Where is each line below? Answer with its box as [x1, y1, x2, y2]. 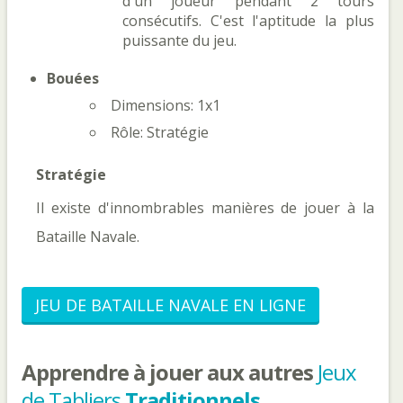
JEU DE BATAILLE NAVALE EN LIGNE [35, 294, 306, 316]
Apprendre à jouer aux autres [22, 357, 318, 387]
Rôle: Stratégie [111, 122, 209, 142]
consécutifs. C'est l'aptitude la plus [122, 11, 374, 31]
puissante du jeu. [122, 31, 237, 50]
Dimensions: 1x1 [111, 95, 220, 115]
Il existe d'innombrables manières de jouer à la [36, 198, 374, 218]
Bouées [47, 68, 99, 88]
